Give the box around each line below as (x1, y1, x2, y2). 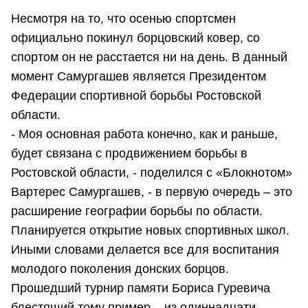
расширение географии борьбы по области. (11, 204, 263, 219)
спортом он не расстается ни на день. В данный (11, 50, 287, 65)
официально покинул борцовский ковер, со (11, 31, 260, 45)
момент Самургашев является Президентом (11, 69, 266, 84)
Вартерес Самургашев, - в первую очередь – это (11, 185, 292, 199)
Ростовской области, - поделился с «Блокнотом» (11, 166, 292, 180)
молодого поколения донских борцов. (11, 262, 229, 276)
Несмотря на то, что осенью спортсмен (11, 12, 236, 26)
